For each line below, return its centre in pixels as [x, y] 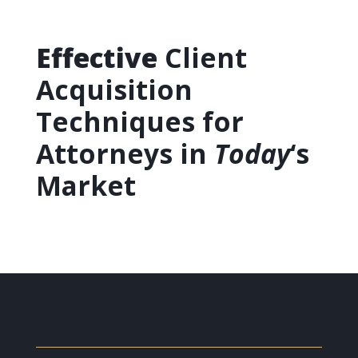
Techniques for [139, 122]
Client [202, 58]
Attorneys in [125, 154]
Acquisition [114, 90]
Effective [96, 58]
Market [86, 186]
